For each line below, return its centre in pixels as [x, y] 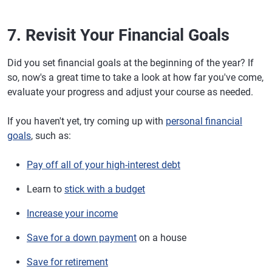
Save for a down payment [82, 237]
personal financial [204, 121]
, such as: [51, 135]
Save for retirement [67, 262]
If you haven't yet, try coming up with [87, 121]
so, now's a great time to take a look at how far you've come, [135, 77]
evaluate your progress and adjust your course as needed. [130, 92]
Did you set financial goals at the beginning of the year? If [131, 63]
